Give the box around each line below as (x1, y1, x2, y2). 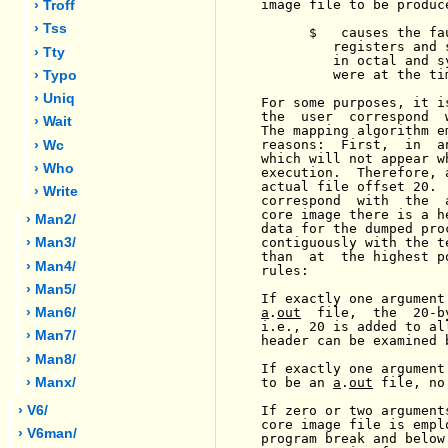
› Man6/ (26, 305, 77, 321)
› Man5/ (26, 281, 77, 297)
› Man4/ (26, 258, 77, 274)
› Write (34, 184, 79, 200)
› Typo (34, 67, 78, 83)
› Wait (34, 114, 73, 130)
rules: (261, 262, 310, 278)
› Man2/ (26, 212, 77, 228)
